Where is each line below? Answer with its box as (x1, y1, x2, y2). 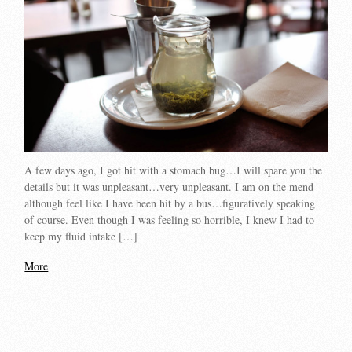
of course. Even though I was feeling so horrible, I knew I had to (24, 212, 315, 228)
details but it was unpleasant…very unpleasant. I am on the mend (24, 179, 314, 195)
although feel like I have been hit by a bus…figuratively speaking (24, 196, 316, 211)
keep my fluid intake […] (24, 229, 138, 244)
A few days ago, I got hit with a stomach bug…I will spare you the (24, 163, 323, 178)
